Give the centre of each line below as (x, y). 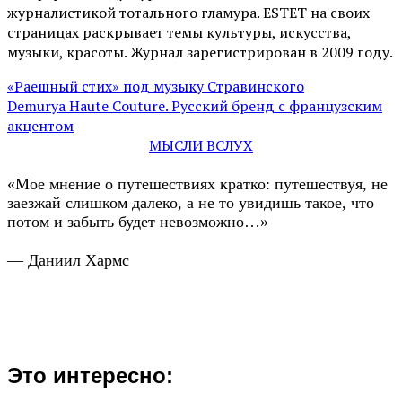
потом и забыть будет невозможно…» (138, 221)
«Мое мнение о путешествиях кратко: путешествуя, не (197, 184)
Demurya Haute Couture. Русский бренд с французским (195, 105)
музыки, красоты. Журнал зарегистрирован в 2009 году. (200, 52)
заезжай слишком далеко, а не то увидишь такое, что (191, 202)
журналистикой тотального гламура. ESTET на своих (188, 12)
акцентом (40, 125)
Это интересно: (90, 375)
